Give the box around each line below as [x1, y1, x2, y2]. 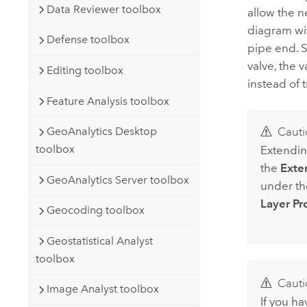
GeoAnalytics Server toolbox [46, 173, 189, 186]
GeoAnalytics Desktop [46, 125, 157, 138]
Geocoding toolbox [46, 204, 145, 217]
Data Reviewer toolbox [46, 2, 161, 16]
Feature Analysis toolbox [46, 94, 169, 108]
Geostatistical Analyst [46, 234, 153, 247]
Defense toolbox [46, 33, 130, 47]
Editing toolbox [46, 64, 123, 77]
